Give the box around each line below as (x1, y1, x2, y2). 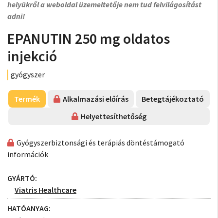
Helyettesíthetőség (81, 111, 146, 121)
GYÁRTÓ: (7, 173, 37, 183)
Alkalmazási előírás (62, 94, 128, 104)
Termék (14, 94, 40, 104)
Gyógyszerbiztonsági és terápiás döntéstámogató (17, 138, 184, 147)
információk (7, 149, 48, 159)
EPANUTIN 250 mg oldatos (7, 29, 170, 48)
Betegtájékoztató (142, 94, 204, 104)
